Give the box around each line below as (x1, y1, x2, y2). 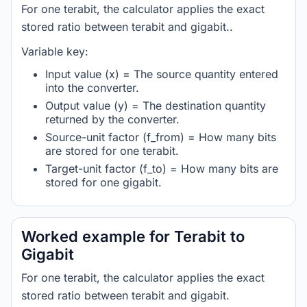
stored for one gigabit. (45, 175, 162, 189)
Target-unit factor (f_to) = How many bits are (45, 162, 278, 175)
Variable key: (21, 45, 88, 58)
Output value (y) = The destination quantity (45, 99, 266, 112)
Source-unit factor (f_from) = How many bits (45, 130, 276, 144)
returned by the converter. (45, 112, 180, 126)
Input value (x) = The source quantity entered (45, 67, 278, 81)
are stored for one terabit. (45, 144, 179, 158)
